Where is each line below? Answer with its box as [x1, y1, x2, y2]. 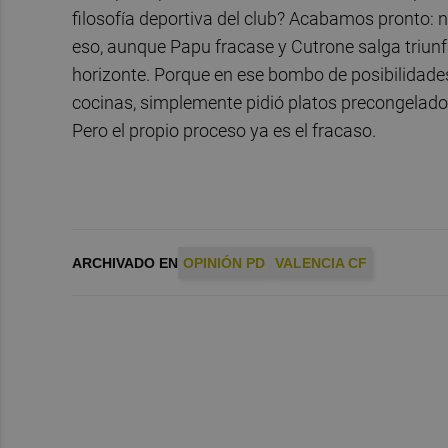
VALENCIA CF [275, 255, 367, 272]
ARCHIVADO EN [72, 255, 178, 272]
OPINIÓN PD [183, 255, 265, 272]
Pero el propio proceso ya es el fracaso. [72, 119, 376, 141]
